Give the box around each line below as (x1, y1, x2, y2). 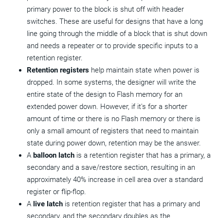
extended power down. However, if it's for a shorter (27, 102, 187, 111)
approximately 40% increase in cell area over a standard (27, 175, 203, 184)
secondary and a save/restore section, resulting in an (27, 163, 195, 172)
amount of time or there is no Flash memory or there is (27, 114, 200, 124)
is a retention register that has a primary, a (74, 151, 211, 160)
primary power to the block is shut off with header (27, 5, 184, 14)
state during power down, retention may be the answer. (27, 139, 201, 148)
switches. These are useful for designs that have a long (27, 17, 203, 26)
